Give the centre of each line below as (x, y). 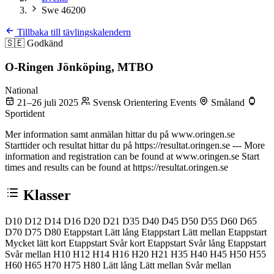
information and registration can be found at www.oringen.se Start (132, 157)
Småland (228, 103)
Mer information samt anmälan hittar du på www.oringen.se (120, 135)
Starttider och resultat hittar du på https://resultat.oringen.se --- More (135, 146)
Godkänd (45, 43)
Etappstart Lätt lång (102, 232)
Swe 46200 (64, 10)
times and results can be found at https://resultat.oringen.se (117, 168)
